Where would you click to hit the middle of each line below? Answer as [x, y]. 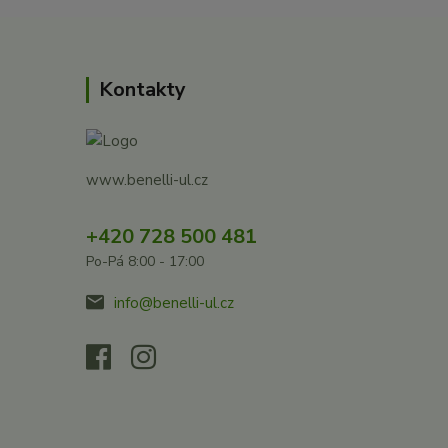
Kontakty [142, 89]
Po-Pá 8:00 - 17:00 [145, 262]
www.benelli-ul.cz [147, 180]
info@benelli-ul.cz [174, 303]
